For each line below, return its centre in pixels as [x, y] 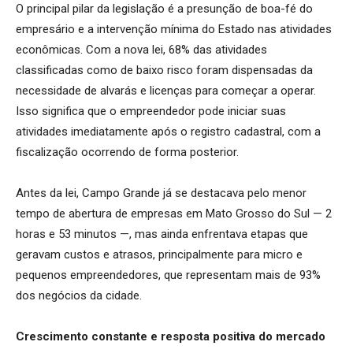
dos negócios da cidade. [79, 295]
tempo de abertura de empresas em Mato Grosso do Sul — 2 [174, 213]
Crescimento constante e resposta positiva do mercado [171, 336]
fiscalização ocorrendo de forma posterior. [127, 152]
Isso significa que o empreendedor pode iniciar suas [151, 111]
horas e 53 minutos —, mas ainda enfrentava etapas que [162, 234]
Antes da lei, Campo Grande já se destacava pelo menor [161, 193]
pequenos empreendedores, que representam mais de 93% [168, 275]
